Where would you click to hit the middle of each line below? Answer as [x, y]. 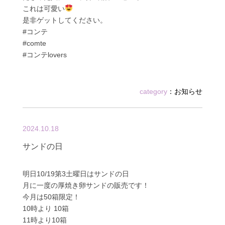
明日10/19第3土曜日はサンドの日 [76, 174]
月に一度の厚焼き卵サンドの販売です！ [86, 185]
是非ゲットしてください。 [65, 20]
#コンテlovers [44, 55]
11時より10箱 [44, 220]
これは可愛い [43, 9]
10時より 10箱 [45, 208]
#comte [34, 43]
